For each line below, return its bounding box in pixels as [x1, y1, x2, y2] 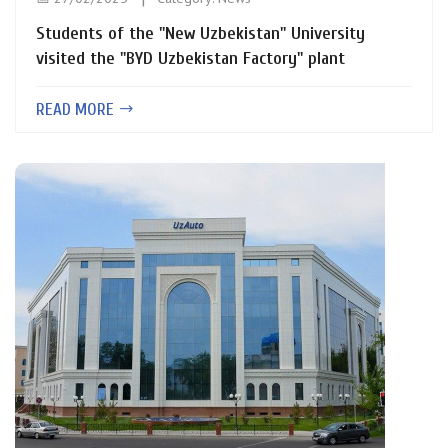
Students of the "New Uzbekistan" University [36, 23, 365, 44]
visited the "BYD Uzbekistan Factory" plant [36, 48, 345, 69]
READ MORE [36, 100, 118, 119]
